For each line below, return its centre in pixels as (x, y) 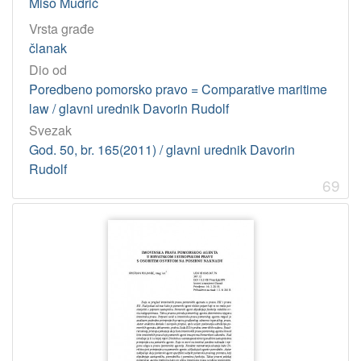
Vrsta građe (62, 28)
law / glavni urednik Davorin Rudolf (129, 109)
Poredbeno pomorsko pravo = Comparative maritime (178, 89)
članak (48, 48)
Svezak (50, 131)
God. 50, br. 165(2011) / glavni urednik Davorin (162, 150)
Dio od (48, 70)
